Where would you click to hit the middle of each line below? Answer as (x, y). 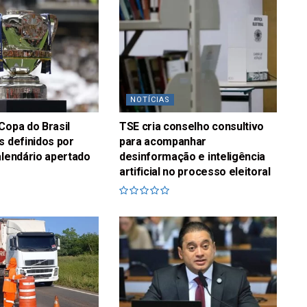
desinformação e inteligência (192, 157)
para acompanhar (163, 142)
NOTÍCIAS (150, 100)
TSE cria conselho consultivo (192, 127)
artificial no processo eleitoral (195, 172)
